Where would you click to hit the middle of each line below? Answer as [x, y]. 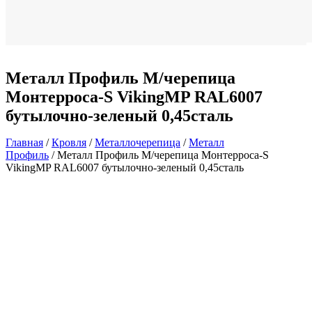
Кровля [69, 142]
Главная [24, 142]
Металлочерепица [138, 142]
